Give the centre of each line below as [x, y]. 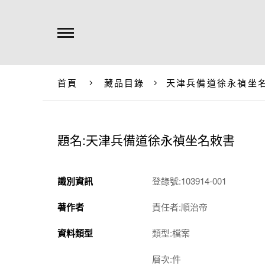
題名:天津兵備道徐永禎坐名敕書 [146, 140]
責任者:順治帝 [180, 207]
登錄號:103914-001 [189, 181]
